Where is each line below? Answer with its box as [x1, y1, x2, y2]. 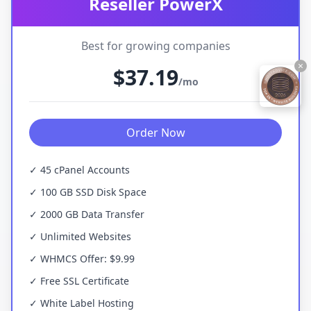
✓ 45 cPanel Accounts [29, 163, 130, 176]
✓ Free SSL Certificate [29, 274, 129, 287]
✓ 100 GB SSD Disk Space [29, 185, 146, 199]
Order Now [126, 125, 185, 140]
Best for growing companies [81, 38, 230, 53]
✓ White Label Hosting [29, 296, 134, 310]
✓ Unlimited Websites [29, 230, 131, 243]
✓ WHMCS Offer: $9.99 [29, 252, 135, 265]
